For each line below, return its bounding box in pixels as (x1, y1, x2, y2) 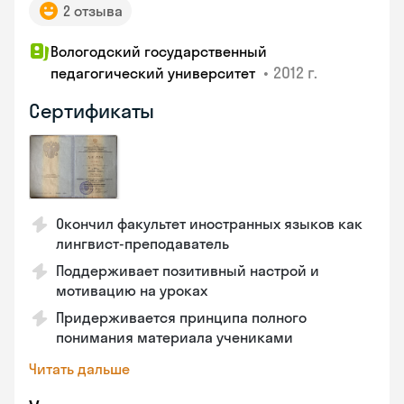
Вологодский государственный (50, 42, 267, 60)
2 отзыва (63, 2, 123, 20)
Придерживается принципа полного (56, 308, 307, 326)
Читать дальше (29, 360, 130, 378)
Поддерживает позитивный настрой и (56, 262, 319, 280)
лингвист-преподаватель (56, 234, 229, 252)
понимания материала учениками (56, 328, 293, 346)
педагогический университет (50, 64, 259, 82)
